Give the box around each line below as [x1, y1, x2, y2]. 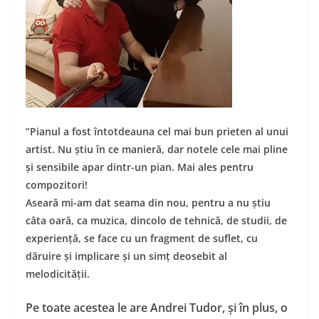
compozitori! [26, 177, 90, 192]
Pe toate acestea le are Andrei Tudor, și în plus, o [26, 299, 288, 315]
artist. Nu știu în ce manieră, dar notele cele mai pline [26, 142, 288, 156]
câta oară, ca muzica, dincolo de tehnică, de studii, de [26, 213, 287, 227]
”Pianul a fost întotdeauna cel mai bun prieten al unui [26, 124, 288, 138]
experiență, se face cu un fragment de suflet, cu [26, 231, 258, 245]
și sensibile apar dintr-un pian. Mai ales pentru [26, 159, 253, 174]
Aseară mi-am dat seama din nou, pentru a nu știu [26, 195, 271, 209]
